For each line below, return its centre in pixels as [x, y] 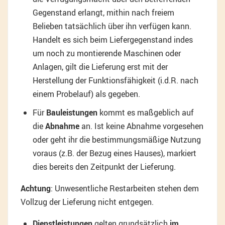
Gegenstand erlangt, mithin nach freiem [103, 13]
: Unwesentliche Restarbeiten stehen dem [125, 189]
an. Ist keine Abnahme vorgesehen [141, 126]
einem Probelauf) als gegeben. [86, 94]
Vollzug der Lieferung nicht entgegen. [87, 202]
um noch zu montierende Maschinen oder [107, 53]
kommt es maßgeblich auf [146, 113]
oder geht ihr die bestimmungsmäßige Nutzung [117, 140]
